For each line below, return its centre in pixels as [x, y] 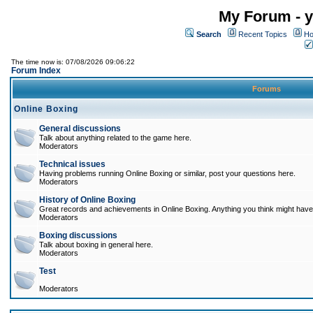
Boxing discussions [78, 235]
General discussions [80, 129]
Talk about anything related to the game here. [115, 138]
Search [209, 34]
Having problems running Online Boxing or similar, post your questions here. [167, 173]
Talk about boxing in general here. [96, 245]
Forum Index [36, 71]
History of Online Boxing [87, 200]
